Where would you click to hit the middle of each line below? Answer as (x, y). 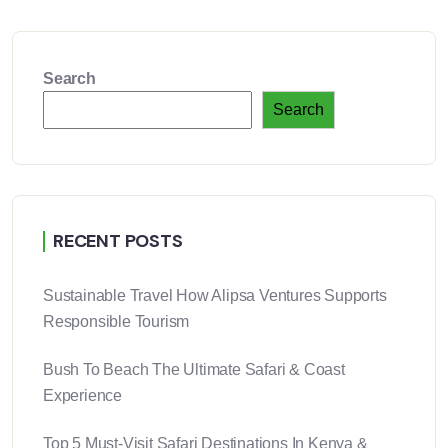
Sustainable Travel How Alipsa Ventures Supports (215, 296)
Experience (82, 396)
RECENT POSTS (118, 241)
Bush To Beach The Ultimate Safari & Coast (194, 370)
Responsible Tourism (116, 322)
